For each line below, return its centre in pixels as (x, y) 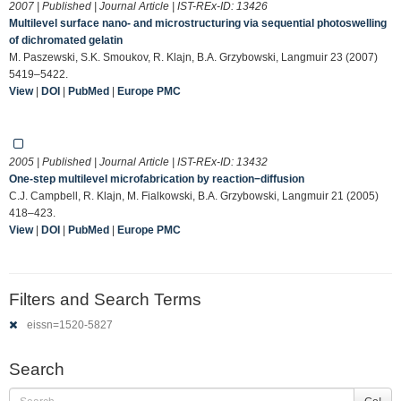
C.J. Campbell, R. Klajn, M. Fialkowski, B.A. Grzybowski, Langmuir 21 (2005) (194, 196)
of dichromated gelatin (66, 40)
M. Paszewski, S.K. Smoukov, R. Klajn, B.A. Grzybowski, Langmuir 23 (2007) (193, 57)
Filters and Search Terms (105, 299)
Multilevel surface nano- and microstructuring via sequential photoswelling (198, 23)
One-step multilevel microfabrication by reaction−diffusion (157, 179)
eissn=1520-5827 (69, 325)
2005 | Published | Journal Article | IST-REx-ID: (123, 162)
